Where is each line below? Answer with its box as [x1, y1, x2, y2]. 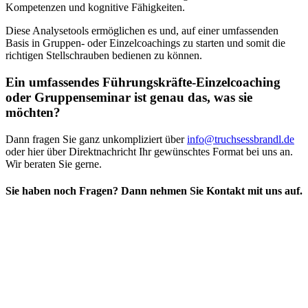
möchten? [5, 105, 60, 120]
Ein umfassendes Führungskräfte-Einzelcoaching [5, 75, 280, 90]
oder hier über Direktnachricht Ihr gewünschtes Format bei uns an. [5, 145, 293, 157]
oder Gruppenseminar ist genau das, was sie [5, 90, 252, 105]
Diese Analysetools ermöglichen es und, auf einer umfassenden [5, 25, 278, 37]
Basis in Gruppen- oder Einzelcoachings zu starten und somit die [5, 37, 285, 49]
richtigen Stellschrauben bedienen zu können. [5, 49, 202, 62]
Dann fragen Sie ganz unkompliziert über [5, 133, 187, 145]
